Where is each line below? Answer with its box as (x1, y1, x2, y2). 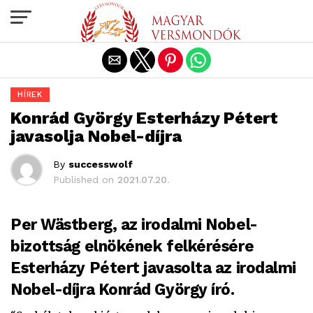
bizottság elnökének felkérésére (10, 237, 254, 255)
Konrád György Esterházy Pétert (10, 108, 278, 128)
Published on (53, 174, 114, 185)
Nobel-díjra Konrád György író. (10, 280, 235, 298)
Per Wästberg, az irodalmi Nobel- (10, 215, 258, 233)
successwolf (68, 159, 133, 170)
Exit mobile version (105, 9, 208, 23)
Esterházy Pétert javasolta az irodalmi (10, 259, 296, 277)
